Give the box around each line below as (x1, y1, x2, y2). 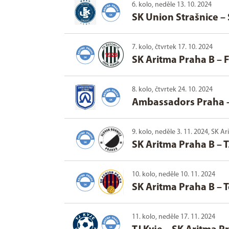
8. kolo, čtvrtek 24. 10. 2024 (132, 86, 213, 94)
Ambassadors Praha (132, 98, 224, 108)
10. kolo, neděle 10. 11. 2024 (132, 171, 215, 179)
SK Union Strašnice (132, 13, 218, 24)
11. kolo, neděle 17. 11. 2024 (132, 213, 215, 221)
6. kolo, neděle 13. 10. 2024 (132, 1, 212, 9)
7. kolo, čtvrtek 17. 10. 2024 (132, 43, 213, 52)
